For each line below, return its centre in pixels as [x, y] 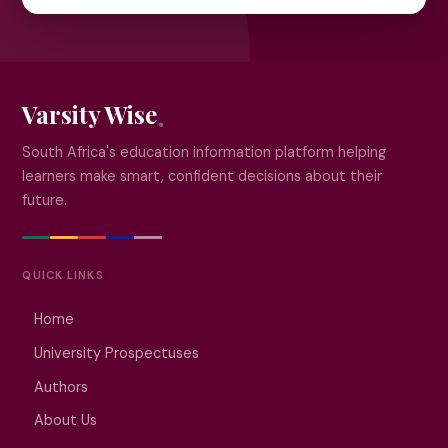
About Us [66, 420]
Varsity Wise [89, 114]
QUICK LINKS [63, 275]
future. [45, 200]
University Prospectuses [117, 352]
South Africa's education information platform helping [204, 152]
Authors [61, 386]
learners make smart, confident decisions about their [202, 176]
